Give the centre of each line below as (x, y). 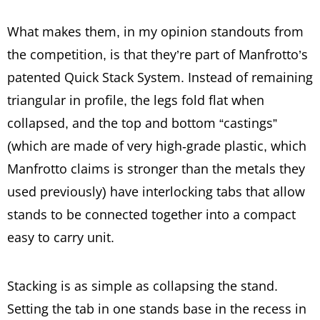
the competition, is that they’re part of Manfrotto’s (157, 54)
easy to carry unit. (61, 237)
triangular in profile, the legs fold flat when (136, 100)
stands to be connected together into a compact (151, 214)
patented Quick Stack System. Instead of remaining (160, 77)
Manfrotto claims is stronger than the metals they (156, 168)
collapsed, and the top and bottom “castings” (142, 122)
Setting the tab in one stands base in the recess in (157, 308)
